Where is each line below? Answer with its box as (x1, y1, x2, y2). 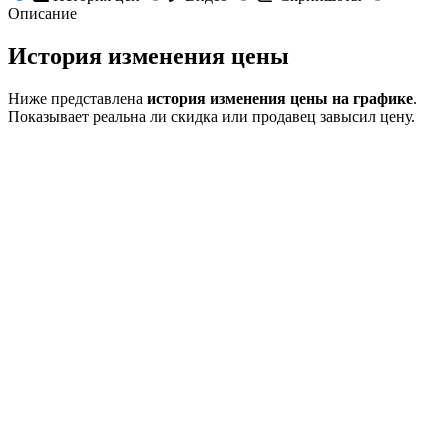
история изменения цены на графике (147, 90, 413, 108)
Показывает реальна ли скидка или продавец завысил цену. (8, 108, 415, 126)
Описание (8, 5, 77, 23)
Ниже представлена (8, 90, 147, 108)
